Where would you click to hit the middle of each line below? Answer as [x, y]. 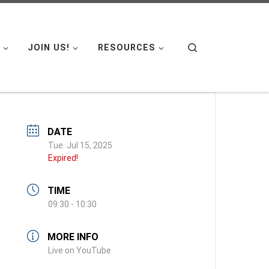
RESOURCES [126, 48]
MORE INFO [73, 237]
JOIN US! [49, 48]
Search [212, 47]
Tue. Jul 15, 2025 [80, 145]
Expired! [63, 158]
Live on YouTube [80, 250]
